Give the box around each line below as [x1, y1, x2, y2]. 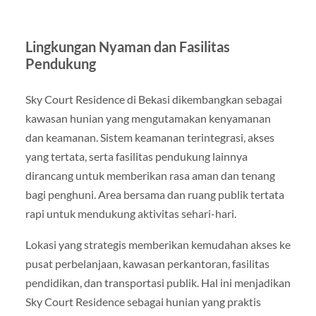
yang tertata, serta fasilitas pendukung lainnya [25, 150, 248, 164]
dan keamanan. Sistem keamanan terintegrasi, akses [25, 130, 274, 145]
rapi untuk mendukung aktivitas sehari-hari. [25, 207, 236, 221]
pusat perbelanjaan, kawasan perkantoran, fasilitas [25, 256, 269, 270]
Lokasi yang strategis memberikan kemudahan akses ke [25, 237, 291, 251]
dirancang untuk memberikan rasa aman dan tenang [25, 169, 275, 183]
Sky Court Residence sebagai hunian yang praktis [25, 294, 261, 308]
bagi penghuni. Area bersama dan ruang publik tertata [25, 188, 284, 202]
